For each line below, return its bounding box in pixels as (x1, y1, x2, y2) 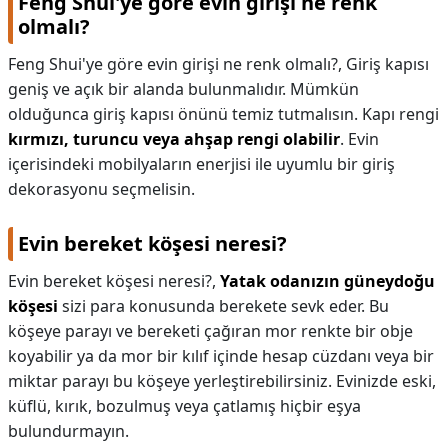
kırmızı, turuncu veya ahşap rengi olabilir (8, 128, 340, 150)
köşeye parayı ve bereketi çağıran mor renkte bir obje (8, 320, 413, 342)
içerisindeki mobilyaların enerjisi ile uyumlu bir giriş (8, 153, 395, 175)
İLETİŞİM (15, 66, 79, 84)
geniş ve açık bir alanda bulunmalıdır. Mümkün (8, 78, 359, 100)
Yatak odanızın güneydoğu (220, 270, 435, 292)
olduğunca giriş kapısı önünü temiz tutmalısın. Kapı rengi (8, 103, 439, 125)
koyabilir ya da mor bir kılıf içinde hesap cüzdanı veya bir (8, 345, 434, 367)
